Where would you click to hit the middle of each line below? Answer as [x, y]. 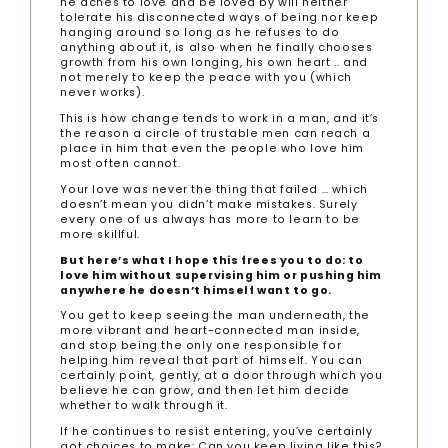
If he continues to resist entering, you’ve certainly [216, 432]
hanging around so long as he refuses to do [200, 33]
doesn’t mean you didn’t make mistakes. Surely [209, 204]
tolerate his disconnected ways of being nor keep [219, 18]
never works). [102, 93]
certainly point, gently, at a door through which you [221, 376]
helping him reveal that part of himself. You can [211, 361]
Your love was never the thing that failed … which [214, 189]
